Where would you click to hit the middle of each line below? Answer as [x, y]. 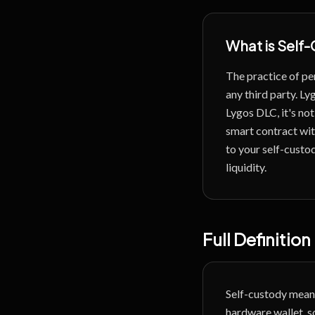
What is [251, 45]
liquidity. [246, 167]
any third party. [262, 94]
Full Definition [257, 239]
